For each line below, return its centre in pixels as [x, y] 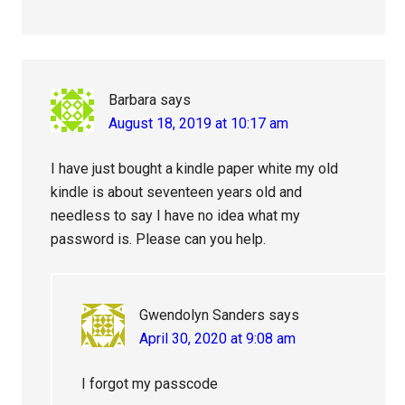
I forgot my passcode [150, 384]
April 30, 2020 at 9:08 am [218, 339]
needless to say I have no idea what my [176, 216]
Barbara [133, 100]
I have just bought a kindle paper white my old [195, 169]
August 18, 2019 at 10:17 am [199, 124]
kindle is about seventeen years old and [177, 193]
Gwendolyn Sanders [202, 316]
